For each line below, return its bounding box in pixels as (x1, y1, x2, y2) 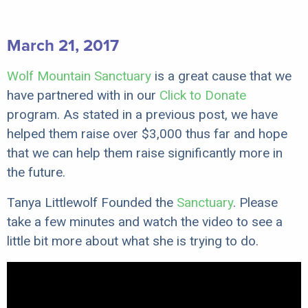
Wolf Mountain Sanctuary (7, 67, 151, 84)
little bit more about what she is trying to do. (7, 232, 258, 249)
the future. (7, 164, 65, 180)
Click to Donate (159, 87, 246, 103)
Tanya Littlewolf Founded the (7, 194, 177, 210)
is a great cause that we (151, 67, 291, 84)
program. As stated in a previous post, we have (7, 106, 278, 122)
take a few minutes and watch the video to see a (7, 213, 283, 230)
